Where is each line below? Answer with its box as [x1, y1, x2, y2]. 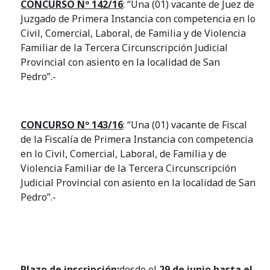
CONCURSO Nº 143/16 [20, 118, 124, 131]
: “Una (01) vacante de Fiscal [123, 118, 248, 131]
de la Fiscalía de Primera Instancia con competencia [20, 132, 254, 146]
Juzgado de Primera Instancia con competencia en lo [20, 11, 256, 25]
